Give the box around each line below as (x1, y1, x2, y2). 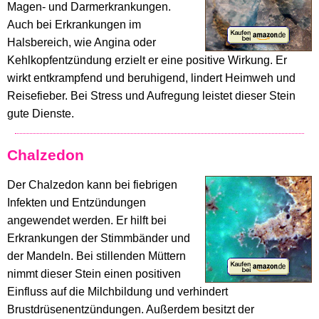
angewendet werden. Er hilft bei (7, 214, 167, 227)
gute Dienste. (7, 107, 74, 120)
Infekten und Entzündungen (7, 197, 146, 209)
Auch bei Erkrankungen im (7, 18, 141, 31)
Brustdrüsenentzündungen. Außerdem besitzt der (7, 303, 254, 316)
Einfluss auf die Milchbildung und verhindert (7, 286, 228, 298)
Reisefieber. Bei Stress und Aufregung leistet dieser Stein (7, 89, 296, 102)
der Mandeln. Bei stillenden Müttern (7, 250, 186, 263)
